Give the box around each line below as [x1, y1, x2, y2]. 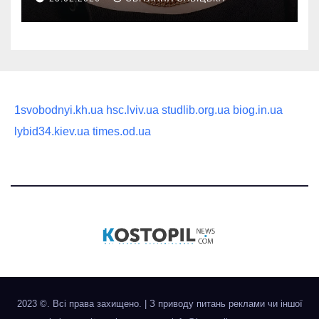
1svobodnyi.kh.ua [14, 104, 103, 117]
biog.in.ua [233, 104, 283, 117]
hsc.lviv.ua [106, 104, 159, 117]
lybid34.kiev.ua [14, 125, 90, 138]
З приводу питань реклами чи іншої [149, 298, 303, 310]
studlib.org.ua [162, 104, 230, 117]
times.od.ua [93, 125, 151, 138]
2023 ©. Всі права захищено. [16, 298, 145, 310]
